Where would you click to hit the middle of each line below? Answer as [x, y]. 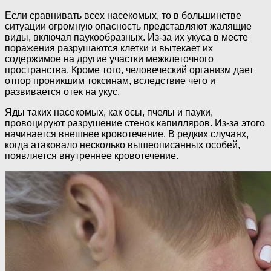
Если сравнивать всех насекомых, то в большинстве [123, 16]
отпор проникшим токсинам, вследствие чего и [110, 81]
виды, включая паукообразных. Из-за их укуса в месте [126, 38]
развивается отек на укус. [62, 92]
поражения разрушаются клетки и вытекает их [109, 48]
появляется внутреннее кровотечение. [92, 156]
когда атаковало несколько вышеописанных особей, [122, 145]
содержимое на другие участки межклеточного [109, 59]
